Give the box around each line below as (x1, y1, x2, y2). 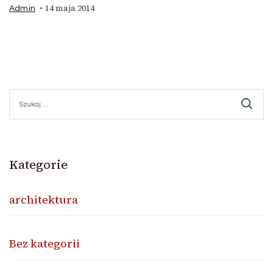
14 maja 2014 (45, 2, 94, 14)
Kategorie (9, 156, 68, 173)
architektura (9, 192, 78, 207)
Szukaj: (9, 90, 38, 99)
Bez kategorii (9, 236, 80, 251)
